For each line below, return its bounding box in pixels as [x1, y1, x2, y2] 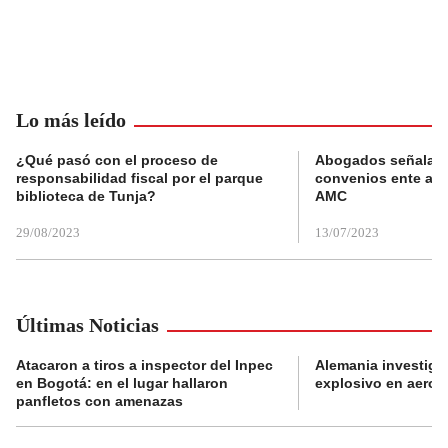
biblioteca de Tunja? [16, 188, 156, 205]
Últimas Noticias [16, 314, 159, 337]
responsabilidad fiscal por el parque [16, 170, 263, 187]
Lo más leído [16, 109, 126, 132]
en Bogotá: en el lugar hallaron [16, 375, 228, 392]
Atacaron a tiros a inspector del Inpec [16, 357, 273, 374]
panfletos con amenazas [16, 393, 183, 410]
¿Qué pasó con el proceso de [16, 152, 218, 169]
